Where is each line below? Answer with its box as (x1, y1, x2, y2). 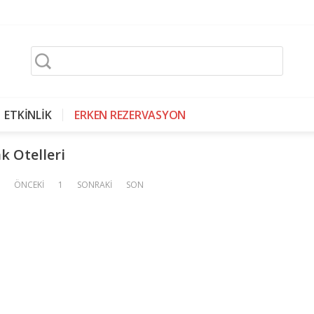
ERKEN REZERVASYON (74, 107, 186, 123)
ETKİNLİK (4, 107, 52, 123)
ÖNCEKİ (14, 179, 44, 191)
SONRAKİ (77, 179, 112, 191)
